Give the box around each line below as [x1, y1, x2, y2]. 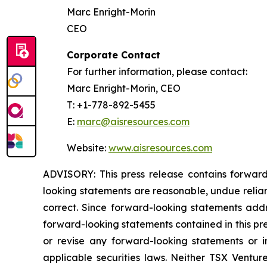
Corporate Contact [67, 49, 160, 61]
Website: [67, 142, 108, 154]
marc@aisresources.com [77, 116, 190, 128]
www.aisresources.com [108, 142, 212, 154]
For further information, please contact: [67, 66, 247, 77]
